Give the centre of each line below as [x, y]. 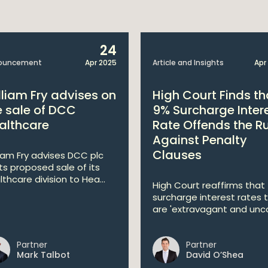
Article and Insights [188, 63]
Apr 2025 [101, 63]
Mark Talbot [43, 255]
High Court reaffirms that [209, 185]
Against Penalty [200, 140]
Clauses [177, 155]
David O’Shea [215, 255]
